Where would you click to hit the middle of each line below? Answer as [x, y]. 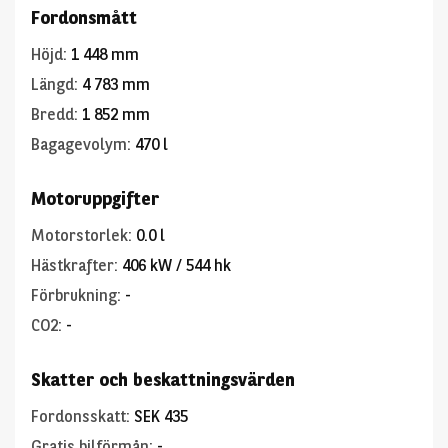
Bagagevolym [79, 144]
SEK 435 [161, 416]
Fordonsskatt [78, 416]
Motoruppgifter [95, 198]
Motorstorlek [79, 235]
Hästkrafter [72, 265]
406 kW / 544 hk [176, 265]
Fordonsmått [84, 17]
